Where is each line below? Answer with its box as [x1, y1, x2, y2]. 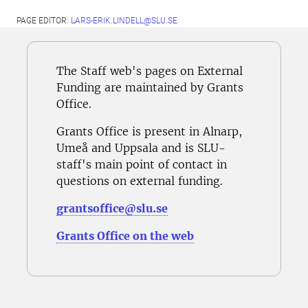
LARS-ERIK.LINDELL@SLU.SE [71, 16, 177, 25]
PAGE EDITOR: [16, 16, 71, 25]
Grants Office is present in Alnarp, [56, 124, 242, 138]
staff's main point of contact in [56, 157, 227, 171]
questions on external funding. [56, 174, 223, 188]
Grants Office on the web [56, 229, 194, 243]
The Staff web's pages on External [56, 64, 243, 78]
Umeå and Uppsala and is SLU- [56, 141, 225, 155]
